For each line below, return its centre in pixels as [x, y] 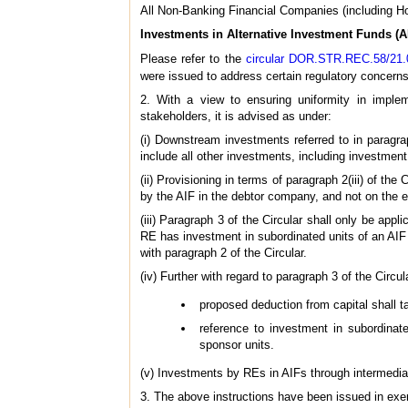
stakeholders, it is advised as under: [236, 116]
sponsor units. [237, 344]
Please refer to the [193, 58]
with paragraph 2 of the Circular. [224, 252]
